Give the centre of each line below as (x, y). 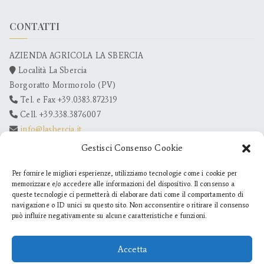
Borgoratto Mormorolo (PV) (62, 85)
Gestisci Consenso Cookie (132, 148)
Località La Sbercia (52, 71)
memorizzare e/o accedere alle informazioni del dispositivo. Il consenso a (123, 184)
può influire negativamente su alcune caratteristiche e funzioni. (109, 216)
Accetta (132, 249)
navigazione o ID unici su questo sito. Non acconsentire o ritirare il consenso (131, 205)
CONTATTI (35, 27)
